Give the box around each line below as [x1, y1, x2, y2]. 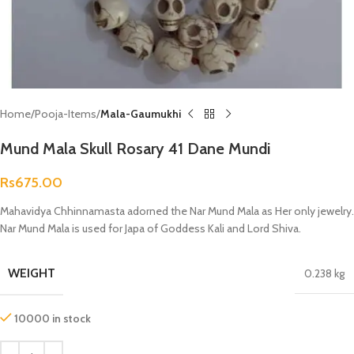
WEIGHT [8, 265, 55, 281]
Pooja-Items [35, 107, 96, 121]
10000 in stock [14, 311, 92, 326]
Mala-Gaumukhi [100, 107, 181, 121]
